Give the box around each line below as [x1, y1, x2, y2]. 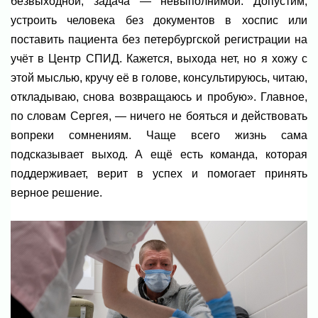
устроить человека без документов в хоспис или [11, 14, 307, 27]
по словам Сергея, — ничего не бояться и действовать [11, 110, 307, 123]
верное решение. [11, 187, 102, 199]
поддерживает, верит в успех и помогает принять [11, 168, 307, 180]
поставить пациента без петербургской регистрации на [11, 33, 307, 46]
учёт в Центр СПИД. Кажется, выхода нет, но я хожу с [11, 53, 307, 65]
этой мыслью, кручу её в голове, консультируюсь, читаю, [11, 72, 307, 84]
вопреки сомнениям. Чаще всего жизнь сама [11, 129, 307, 142]
